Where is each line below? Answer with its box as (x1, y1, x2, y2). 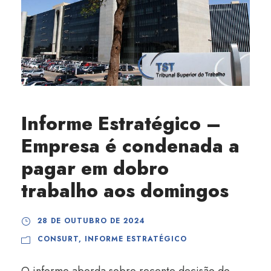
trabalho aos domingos (21, 177, 229, 204)
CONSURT (38, 233, 79, 244)
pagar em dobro (21, 155, 169, 182)
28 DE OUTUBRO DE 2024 (38, 215, 145, 226)
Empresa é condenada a (21, 132, 240, 160)
